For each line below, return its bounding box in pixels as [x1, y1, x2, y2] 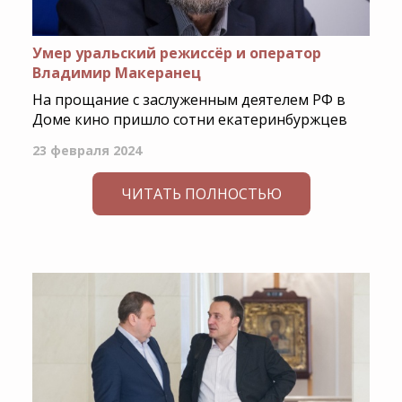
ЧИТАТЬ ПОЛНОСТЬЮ [120, 184, 282, 205]
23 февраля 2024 [31, 142, 142, 160]
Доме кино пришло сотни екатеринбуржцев [31, 109, 347, 130]
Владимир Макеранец [31, 63, 201, 83]
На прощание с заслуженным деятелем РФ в [31, 90, 345, 110]
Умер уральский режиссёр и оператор [31, 43, 321, 64]
